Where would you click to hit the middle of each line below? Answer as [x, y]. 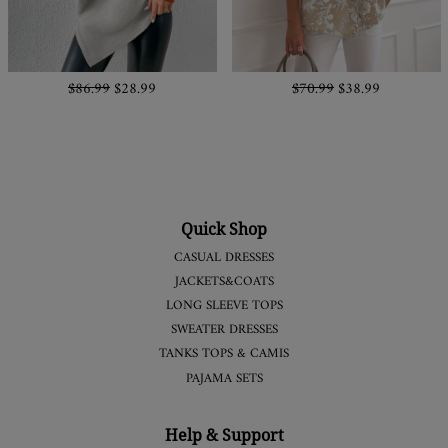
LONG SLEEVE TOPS [224, 306]
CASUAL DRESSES [224, 257]
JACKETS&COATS [224, 281]
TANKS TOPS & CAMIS [224, 354]
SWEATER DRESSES [224, 330]
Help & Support [224, 434]
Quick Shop [224, 228]
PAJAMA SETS [224, 378]
